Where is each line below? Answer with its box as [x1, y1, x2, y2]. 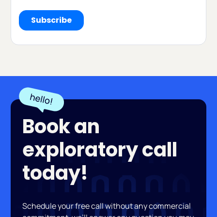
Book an [22, 113, 100, 140]
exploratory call [22, 136, 178, 164]
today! [22, 159, 89, 187]
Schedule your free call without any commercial [22, 201, 191, 212]
